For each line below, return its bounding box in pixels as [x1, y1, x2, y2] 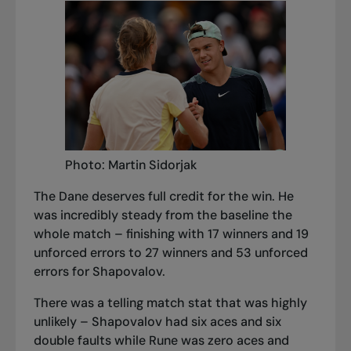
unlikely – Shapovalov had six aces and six [33, 313, 281, 331]
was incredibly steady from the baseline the [33, 207, 292, 224]
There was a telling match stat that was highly [33, 295, 307, 312]
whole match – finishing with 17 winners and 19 [33, 226, 309, 243]
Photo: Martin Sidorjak [64, 157, 197, 174]
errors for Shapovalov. [33, 263, 165, 280]
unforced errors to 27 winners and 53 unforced [33, 244, 308, 262]
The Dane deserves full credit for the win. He [33, 188, 294, 205]
